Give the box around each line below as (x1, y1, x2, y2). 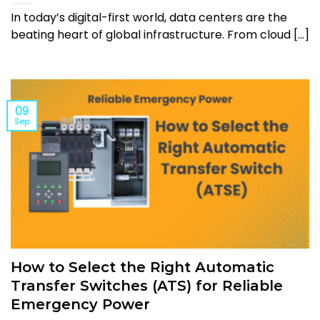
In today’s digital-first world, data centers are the (11, 9, 287, 26)
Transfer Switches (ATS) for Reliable (11, 277, 283, 295)
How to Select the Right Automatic (11, 259, 274, 276)
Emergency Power (11, 296, 150, 314)
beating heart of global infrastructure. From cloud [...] (11, 26, 309, 43)
